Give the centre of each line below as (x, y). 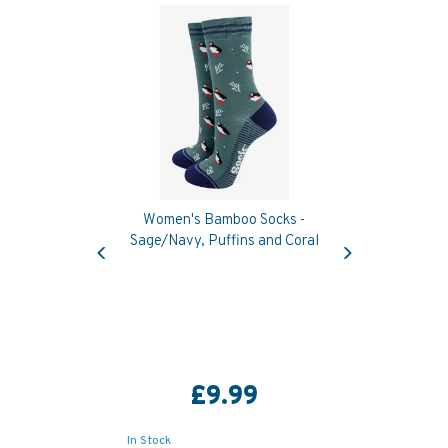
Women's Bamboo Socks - (224, 220)
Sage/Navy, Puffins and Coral (224, 241)
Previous (128, 236)
